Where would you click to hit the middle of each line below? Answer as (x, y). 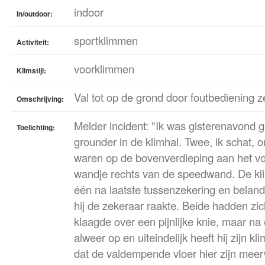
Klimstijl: (31, 70)
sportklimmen (106, 40)
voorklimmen (104, 69)
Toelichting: (36, 127)
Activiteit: (33, 42)
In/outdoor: (35, 14)
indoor (89, 12)
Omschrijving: (40, 99)
